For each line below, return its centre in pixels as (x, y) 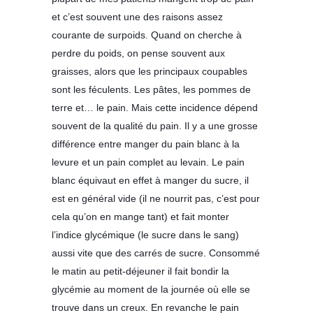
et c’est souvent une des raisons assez (137, 17)
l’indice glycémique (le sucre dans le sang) (145, 235)
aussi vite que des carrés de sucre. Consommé (156, 253)
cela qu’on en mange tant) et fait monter (140, 217)
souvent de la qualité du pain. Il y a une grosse (155, 126)
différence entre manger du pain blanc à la (146, 144)
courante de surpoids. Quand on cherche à (147, 35)
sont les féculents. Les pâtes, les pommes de (151, 90)
